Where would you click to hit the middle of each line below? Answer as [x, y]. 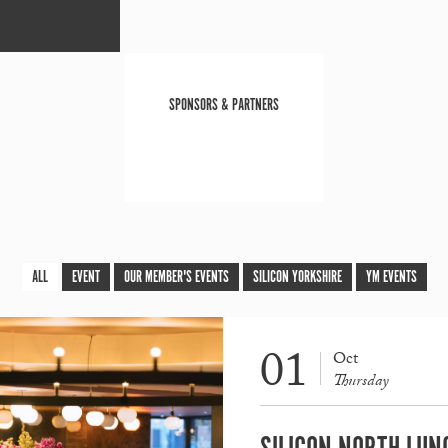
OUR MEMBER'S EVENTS [176, 277]
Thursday [361, 382]
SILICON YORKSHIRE [297, 277]
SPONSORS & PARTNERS [224, 105]
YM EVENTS [391, 277]
